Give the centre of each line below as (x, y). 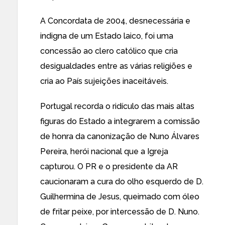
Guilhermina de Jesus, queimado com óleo (120, 197)
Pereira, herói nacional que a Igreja (104, 151)
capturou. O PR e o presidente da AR (109, 166)
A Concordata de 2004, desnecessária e (115, 21)
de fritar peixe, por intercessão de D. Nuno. (120, 212)
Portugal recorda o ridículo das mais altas (117, 106)
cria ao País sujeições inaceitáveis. (104, 81)
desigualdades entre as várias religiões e (116, 66)
